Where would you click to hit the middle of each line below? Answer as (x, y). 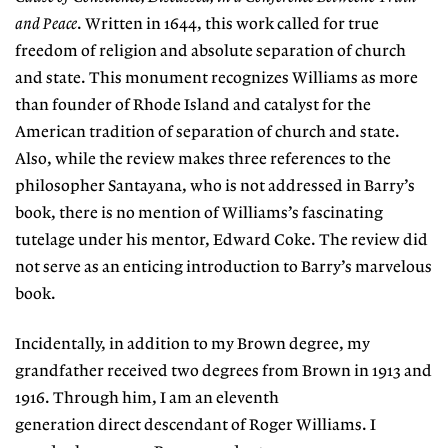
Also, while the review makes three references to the (203, 159)
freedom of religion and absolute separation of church (210, 51)
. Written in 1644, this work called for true (228, 24)
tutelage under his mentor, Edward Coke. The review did (221, 240)
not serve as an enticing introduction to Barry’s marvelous (223, 267)
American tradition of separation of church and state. (207, 132)
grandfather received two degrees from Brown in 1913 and (223, 372)
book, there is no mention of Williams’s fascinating (199, 213)
